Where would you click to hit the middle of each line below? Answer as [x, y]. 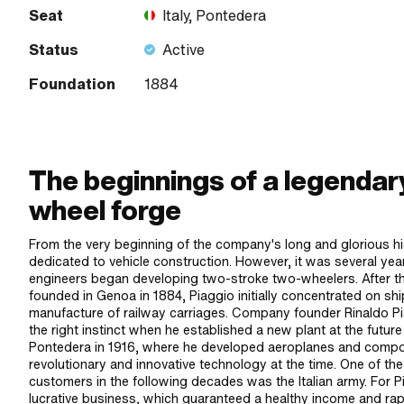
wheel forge [105, 211]
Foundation [72, 84]
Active [184, 50]
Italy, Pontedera [214, 16]
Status [54, 50]
